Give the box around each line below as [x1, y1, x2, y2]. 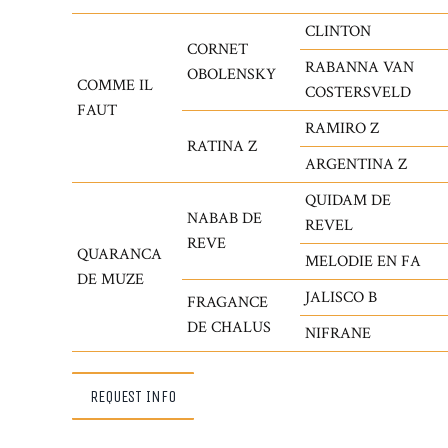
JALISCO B [305, 287, 377, 308]
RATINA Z [187, 136, 257, 157]
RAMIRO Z [305, 118, 379, 139]
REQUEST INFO [90, 387, 176, 406]
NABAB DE [187, 208, 262, 229]
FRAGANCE [187, 292, 268, 313]
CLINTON [305, 21, 371, 42]
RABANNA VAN [305, 57, 414, 78]
